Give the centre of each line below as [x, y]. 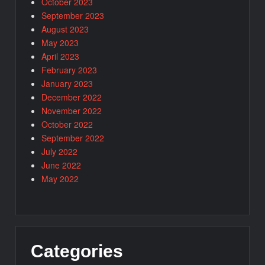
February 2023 [70, 70]
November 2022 [72, 110]
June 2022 [62, 165]
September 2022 [73, 138]
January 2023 [67, 83]
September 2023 [73, 15]
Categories [77, 251]
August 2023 [65, 29]
